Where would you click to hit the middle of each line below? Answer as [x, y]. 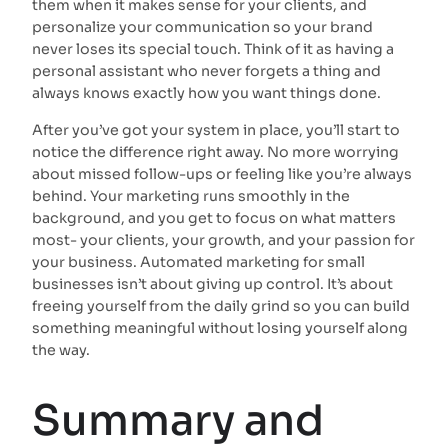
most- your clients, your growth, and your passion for [223, 239]
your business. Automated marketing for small [198, 261]
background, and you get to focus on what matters [214, 217]
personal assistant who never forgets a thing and [206, 71]
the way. [61, 349]
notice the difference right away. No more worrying [215, 151]
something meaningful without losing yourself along [220, 327]
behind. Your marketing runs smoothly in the [191, 195]
